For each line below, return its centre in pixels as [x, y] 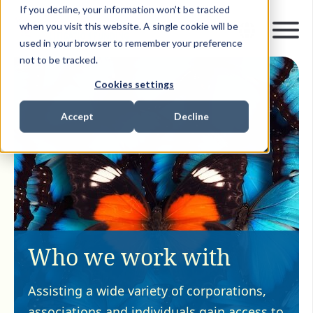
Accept [77, 117]
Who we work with [129, 256]
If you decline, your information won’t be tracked [125, 9]
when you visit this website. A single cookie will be [129, 26]
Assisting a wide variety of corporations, [147, 290]
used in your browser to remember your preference [131, 43]
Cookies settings [134, 84]
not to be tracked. [59, 59]
